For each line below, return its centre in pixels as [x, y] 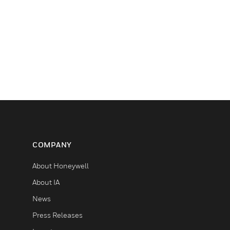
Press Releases [57, 215]
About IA [46, 182]
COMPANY [52, 145]
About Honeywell [61, 166]
